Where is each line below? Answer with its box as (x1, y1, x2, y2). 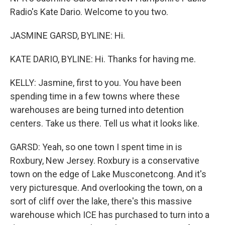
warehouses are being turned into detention (10, 104, 184, 115)
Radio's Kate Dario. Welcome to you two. (10, 7, 168, 17)
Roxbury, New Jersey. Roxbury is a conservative (10, 155, 199, 166)
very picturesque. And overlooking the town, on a (10, 182, 202, 193)
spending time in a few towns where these (10, 91, 180, 101)
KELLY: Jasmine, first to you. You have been (10, 77, 181, 88)
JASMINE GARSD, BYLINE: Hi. (10, 30, 125, 41)
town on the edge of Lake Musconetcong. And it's (10, 169, 206, 179)
